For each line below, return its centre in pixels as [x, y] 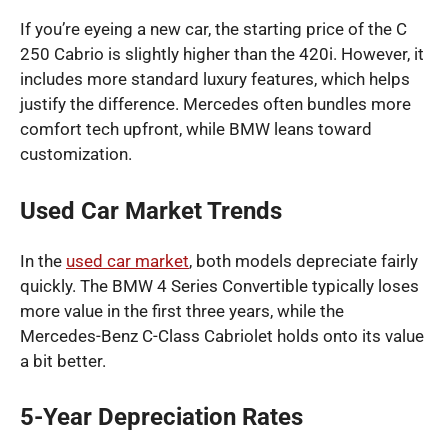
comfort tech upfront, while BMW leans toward [196, 129]
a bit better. [63, 360]
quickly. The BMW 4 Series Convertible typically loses [219, 285]
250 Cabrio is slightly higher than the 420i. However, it [222, 54]
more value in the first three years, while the [182, 310]
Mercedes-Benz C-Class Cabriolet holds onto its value [222, 335]
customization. [76, 154]
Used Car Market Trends [151, 210]
